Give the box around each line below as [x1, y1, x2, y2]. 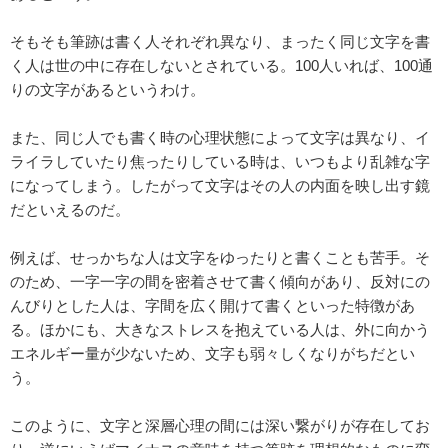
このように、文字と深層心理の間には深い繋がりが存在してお [10, 417, 430, 434]
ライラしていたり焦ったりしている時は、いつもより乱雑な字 [10, 153, 430, 170]
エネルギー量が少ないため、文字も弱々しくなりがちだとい [10, 345, 415, 362]
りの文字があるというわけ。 [10, 81, 205, 98]
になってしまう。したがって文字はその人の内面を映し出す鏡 [10, 177, 430, 194]
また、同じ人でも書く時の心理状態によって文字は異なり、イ [10, 129, 430, 146]
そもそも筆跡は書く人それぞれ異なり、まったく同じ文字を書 [10, 33, 430, 50]
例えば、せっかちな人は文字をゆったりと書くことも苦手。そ [10, 249, 430, 266]
